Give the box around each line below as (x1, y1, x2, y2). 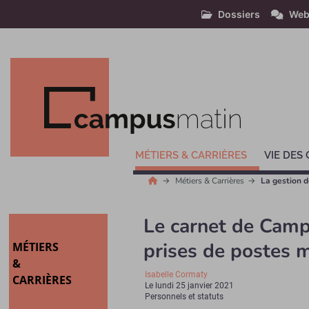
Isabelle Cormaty (145, 270, 208, 279)
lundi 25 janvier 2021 (155, 281, 235, 290)
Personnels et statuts (145, 292, 224, 301)
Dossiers (218, 8, 260, 20)
